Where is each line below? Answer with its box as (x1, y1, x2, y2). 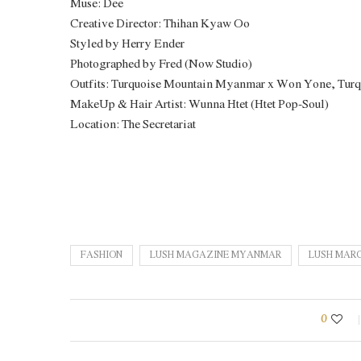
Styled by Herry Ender (70, 36, 185, 52)
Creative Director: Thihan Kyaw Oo (70, 16, 250, 32)
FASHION (81, 249, 122, 262)
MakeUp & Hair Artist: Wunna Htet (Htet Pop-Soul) (70, 97, 329, 113)
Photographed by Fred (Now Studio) (70, 56, 252, 73)
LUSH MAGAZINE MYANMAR (150, 249, 281, 262)
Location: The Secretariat (70, 117, 196, 133)
